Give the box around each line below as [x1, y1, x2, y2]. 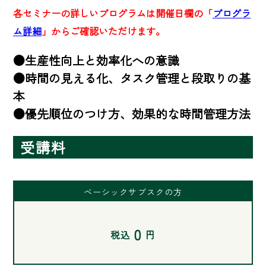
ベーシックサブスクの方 [83, 185, 183, 198]
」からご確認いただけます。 [42, 24, 165, 39]
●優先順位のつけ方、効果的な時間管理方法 [13, 105, 251, 123]
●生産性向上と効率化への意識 [13, 52, 179, 69]
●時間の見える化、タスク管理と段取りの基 [13, 69, 251, 87]
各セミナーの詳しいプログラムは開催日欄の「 [13, 6, 213, 21]
